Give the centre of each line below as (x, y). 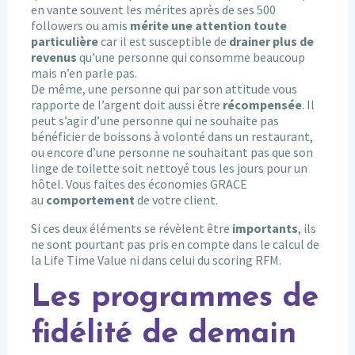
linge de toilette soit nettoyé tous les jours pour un (169, 168)
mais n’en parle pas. (84, 73)
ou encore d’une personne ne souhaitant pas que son (172, 153)
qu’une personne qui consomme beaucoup (191, 57)
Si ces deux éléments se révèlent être (131, 229)
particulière (64, 42)
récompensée (262, 105)
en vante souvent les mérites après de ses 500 (153, 10)
